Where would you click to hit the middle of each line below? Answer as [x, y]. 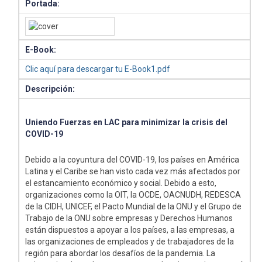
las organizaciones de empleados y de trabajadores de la [130, 242]
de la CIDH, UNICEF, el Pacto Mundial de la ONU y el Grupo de [134, 207]
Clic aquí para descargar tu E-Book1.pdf [98, 69]
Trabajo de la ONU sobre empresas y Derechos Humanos [129, 218]
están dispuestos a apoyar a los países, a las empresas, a [130, 230]
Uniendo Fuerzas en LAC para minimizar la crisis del [127, 123]
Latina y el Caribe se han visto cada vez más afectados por [133, 172]
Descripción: [50, 89]
